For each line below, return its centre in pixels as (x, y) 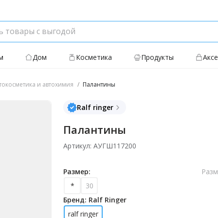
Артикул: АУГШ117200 (100, 146)
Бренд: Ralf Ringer (95, 200)
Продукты (157, 57)
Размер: (77, 172)
